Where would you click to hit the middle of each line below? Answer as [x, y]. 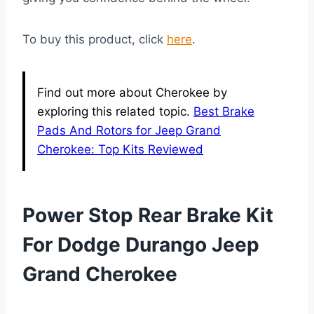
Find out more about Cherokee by [132, 93]
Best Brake [224, 112]
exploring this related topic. [115, 112]
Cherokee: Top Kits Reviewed [120, 150]
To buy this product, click [95, 40]
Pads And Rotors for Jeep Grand [129, 131]
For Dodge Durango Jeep [141, 245]
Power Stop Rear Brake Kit [148, 216]
